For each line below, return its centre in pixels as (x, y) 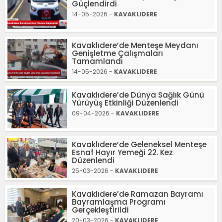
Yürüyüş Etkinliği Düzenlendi (125, 103)
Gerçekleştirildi (100, 210)
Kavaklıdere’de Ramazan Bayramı (138, 194)
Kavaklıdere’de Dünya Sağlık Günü (138, 95)
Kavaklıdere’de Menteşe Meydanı (135, 45)
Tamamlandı (97, 61)
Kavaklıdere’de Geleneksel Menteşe (139, 144)
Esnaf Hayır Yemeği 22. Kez (122, 152)
